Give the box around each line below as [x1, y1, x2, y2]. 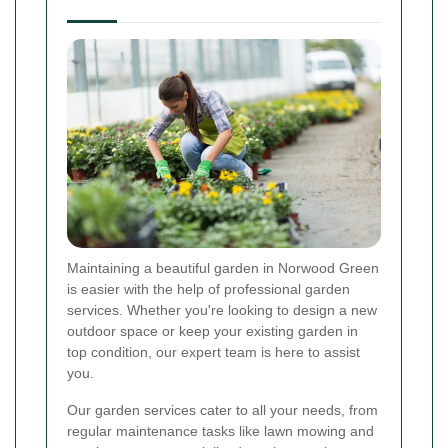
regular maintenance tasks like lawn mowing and [67, 423, 374, 440]
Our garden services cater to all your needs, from [67, 402, 378, 419]
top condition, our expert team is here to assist [67, 344, 360, 361]
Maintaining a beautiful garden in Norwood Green [67, 260, 379, 277]
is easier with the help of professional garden [67, 281, 350, 298]
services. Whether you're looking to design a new [67, 302, 377, 319]
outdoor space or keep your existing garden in [67, 323, 358, 340]
